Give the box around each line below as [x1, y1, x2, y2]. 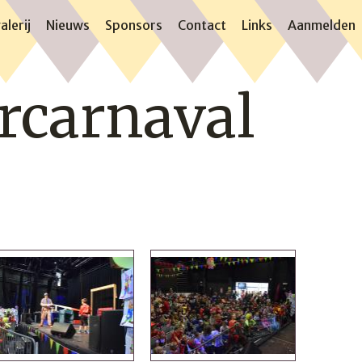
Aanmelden [288, 17, 356, 34]
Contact [178, 17, 226, 34]
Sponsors [105, 17, 162, 34]
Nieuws [46, 17, 90, 34]
